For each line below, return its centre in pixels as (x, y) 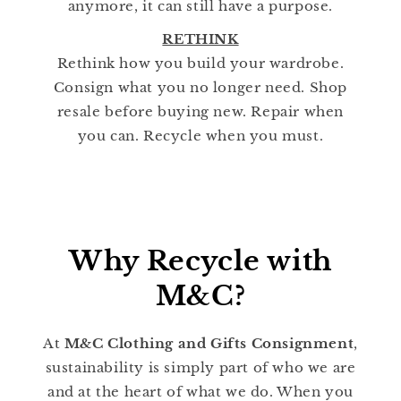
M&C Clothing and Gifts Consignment (209, 344)
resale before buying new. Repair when (200, 112)
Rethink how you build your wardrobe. (200, 64)
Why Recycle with (200, 261)
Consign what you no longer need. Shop (200, 88)
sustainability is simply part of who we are (200, 368)
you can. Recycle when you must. (200, 136)
